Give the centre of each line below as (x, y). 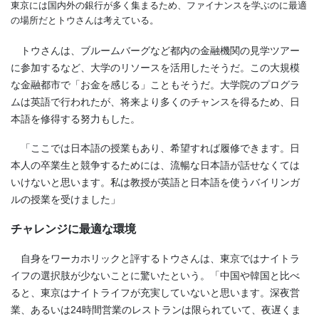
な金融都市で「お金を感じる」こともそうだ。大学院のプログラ (155, 84)
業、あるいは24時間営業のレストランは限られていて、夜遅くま (156, 310)
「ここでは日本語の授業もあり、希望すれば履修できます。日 (155, 148)
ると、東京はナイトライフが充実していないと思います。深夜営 (155, 293)
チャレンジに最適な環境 (73, 229)
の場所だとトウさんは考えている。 (85, 20)
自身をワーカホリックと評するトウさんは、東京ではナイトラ (155, 259)
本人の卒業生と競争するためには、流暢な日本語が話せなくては (155, 166)
